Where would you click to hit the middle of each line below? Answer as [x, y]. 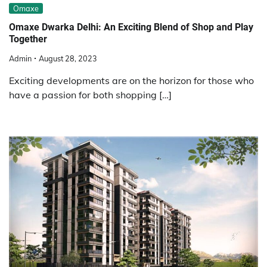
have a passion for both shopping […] [90, 95]
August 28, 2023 [68, 59]
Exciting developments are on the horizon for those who [131, 81]
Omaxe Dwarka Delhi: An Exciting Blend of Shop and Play [131, 27]
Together [28, 39]
